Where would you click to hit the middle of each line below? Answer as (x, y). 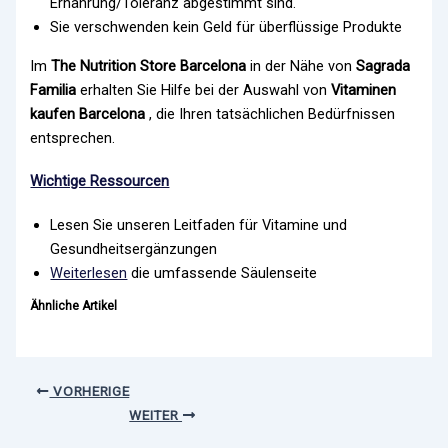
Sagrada (383, 65)
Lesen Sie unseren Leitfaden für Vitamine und (199, 224)
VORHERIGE (89, 390)
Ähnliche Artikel (74, 306)
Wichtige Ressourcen (100, 181)
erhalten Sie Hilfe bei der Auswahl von (204, 89)
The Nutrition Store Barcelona (151, 65)
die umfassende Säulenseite (222, 272)
